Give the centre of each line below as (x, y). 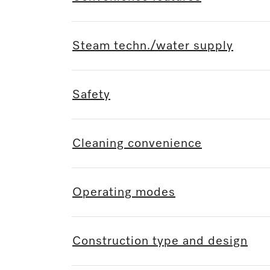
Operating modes (124, 193)
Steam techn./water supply (153, 46)
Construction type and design (160, 241)
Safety (91, 95)
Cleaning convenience (137, 144)
